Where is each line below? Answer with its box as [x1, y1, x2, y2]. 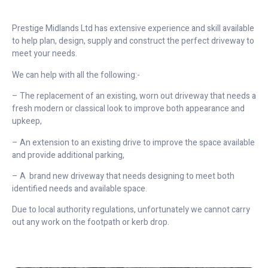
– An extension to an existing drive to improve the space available [12, 136, 255, 149]
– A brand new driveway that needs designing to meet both [12, 170, 234, 182]
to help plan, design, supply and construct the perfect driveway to [12, 35, 254, 48]
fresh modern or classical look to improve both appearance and [12, 102, 245, 115]
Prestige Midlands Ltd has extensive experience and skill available [12, 22, 254, 35]
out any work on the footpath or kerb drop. [12, 216, 169, 229]
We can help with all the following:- [12, 68, 140, 81]
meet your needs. [12, 47, 77, 60]
